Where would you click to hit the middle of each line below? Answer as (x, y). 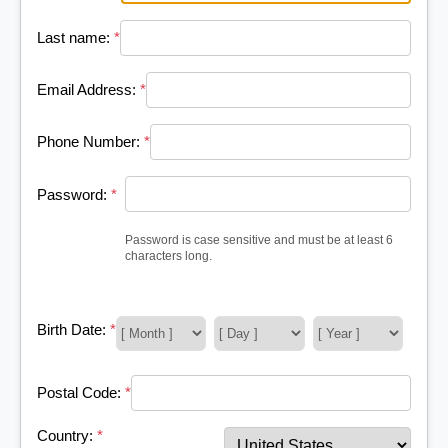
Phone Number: (90, 142)
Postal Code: (81, 393)
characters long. (168, 255)
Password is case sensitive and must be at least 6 (259, 239)
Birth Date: (73, 330)
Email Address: (88, 90)
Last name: (75, 38)
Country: (67, 435)
